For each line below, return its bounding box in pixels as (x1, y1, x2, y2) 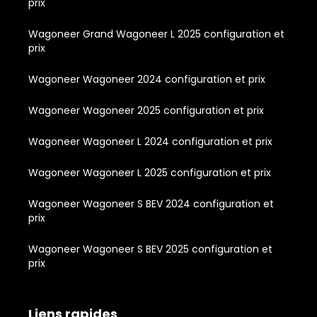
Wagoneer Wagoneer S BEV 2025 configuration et (28, 242, 272, 257)
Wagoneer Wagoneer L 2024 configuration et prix (28, 134, 272, 149)
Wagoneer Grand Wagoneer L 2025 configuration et (28, 27, 284, 42)
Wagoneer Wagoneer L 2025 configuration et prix (28, 166, 271, 180)
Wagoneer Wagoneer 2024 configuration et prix (28, 72, 265, 87)
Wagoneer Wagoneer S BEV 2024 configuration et (28, 197, 274, 212)
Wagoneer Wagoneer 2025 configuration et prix (28, 103, 264, 118)
